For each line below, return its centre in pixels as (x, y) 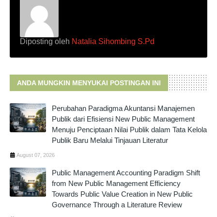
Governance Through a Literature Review (117, 205)
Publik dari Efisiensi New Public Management (123, 119)
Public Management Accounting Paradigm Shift (126, 173)
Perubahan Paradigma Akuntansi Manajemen (123, 108)
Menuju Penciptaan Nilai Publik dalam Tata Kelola (129, 130)
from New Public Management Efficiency (116, 184)
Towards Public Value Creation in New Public (122, 194)
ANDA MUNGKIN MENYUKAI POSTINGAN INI (89, 83)
